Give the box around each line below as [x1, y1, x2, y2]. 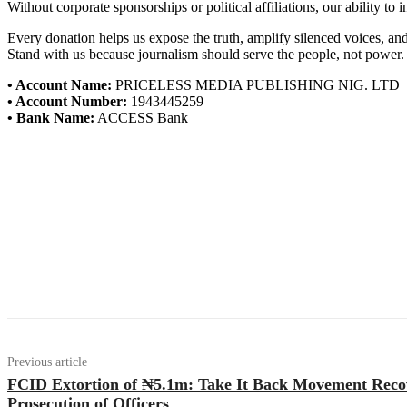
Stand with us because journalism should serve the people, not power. [7, 45, 404, 62]
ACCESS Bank [94, 109, 188, 125]
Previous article [7, 354, 87, 369]
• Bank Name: [7, 109, 94, 125]
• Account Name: [7, 76, 112, 93]
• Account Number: [7, 93, 127, 109]
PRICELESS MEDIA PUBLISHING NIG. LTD [112, 76, 400, 93]
